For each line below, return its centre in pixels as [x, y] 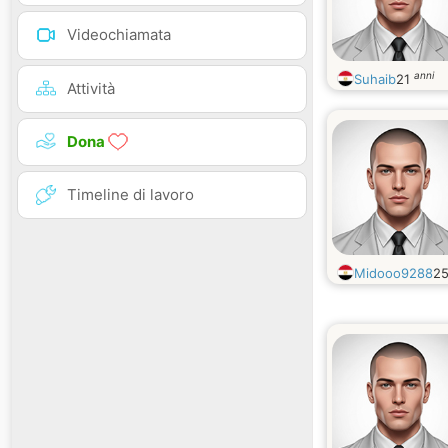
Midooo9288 [393, 273]
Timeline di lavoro [130, 194]
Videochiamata [119, 35]
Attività [91, 88]
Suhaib [375, 79]
